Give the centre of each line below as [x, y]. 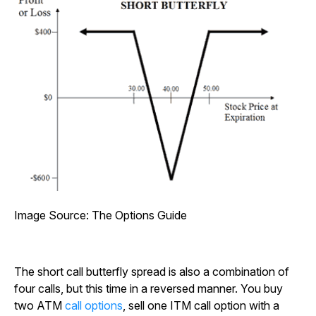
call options [94, 306]
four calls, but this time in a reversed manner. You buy [148, 289]
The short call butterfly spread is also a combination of [152, 272]
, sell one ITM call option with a [201, 306]
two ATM [39, 306]
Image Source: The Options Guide [101, 215]
